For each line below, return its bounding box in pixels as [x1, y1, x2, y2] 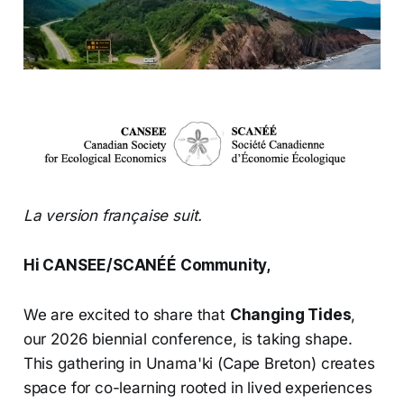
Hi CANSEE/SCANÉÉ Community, [23, 256, 271, 275]
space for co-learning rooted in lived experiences [23, 379, 372, 398]
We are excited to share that [23, 306, 230, 325]
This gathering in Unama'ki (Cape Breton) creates [23, 354, 375, 373]
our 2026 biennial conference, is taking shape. [23, 330, 353, 349]
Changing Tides [229, 306, 352, 325]
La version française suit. [23, 207, 203, 225]
